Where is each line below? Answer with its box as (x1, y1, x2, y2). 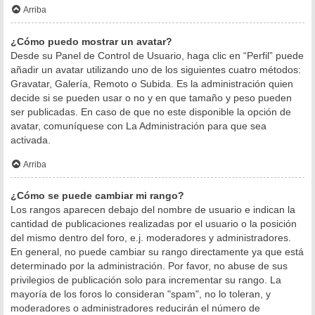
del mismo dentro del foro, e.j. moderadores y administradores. (11, 232, 291, 244)
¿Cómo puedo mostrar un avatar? (11, 35, 172, 47)
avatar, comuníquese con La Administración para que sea (11, 120, 266, 131)
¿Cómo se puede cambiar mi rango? (11, 190, 184, 202)
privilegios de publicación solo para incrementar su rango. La (11, 274, 281, 286)
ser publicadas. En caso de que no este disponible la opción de (11, 105, 291, 117)
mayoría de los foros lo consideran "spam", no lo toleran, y (11, 288, 271, 300)
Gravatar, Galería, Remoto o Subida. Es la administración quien (11, 77, 293, 89)
